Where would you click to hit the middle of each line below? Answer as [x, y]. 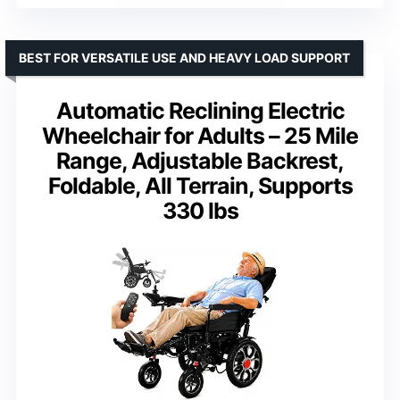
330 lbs [200, 211]
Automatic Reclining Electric [200, 111]
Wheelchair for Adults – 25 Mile [200, 136]
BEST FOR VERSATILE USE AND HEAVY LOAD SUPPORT [184, 58]
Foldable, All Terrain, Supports [200, 186]
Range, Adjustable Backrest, [200, 161]
